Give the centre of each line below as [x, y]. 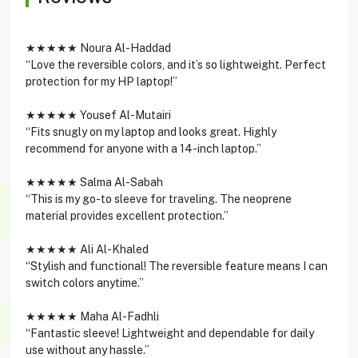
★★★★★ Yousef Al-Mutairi [98, 115]
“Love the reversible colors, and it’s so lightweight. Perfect [175, 64]
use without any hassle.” [87, 350]
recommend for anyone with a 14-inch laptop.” [143, 148]
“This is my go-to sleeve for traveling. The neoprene [158, 199]
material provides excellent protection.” [127, 215]
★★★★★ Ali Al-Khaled [87, 249]
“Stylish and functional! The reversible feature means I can [176, 266]
